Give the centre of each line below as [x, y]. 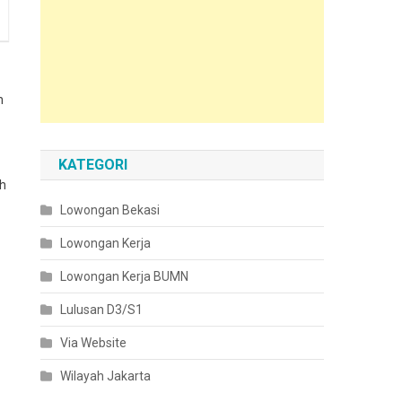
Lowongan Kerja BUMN [125, 276]
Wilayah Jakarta [106, 376]
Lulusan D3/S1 [102, 310]
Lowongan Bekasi [110, 210]
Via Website [94, 343]
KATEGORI [93, 165]
